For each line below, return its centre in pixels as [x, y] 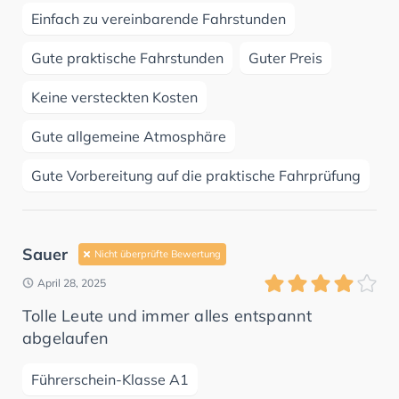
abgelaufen [65, 338]
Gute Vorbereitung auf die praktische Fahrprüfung [196, 175]
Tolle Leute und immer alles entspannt [167, 315]
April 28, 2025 [72, 282]
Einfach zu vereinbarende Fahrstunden [159, 18]
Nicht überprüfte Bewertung [158, 253]
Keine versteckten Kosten [114, 97]
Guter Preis [285, 57]
